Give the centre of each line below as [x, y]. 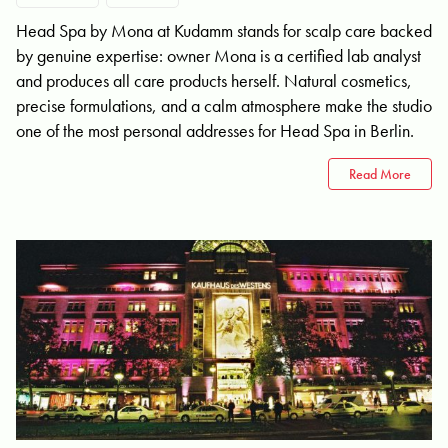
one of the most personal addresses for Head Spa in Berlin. [215, 130]
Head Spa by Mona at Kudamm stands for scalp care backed [224, 30]
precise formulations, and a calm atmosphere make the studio [224, 105]
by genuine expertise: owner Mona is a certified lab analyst [218, 55]
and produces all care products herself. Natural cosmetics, [214, 80]
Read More [380, 174]
